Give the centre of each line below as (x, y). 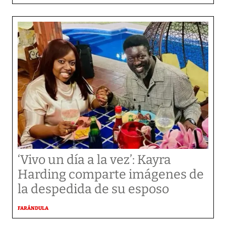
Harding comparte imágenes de (111, 175)
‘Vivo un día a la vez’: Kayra (94, 160)
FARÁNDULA (33, 208)
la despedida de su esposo (93, 189)
